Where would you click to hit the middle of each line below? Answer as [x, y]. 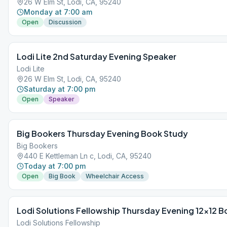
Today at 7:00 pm [55, 166]
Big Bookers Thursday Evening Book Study [102, 134]
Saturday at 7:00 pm [60, 89]
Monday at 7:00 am [58, 12]
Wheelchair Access [115, 176]
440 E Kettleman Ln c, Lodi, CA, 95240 [88, 156]
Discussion [65, 22]
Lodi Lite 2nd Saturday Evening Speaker [97, 56]
